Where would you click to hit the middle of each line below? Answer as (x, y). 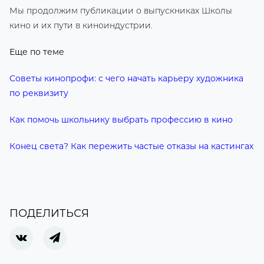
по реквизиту (39, 93)
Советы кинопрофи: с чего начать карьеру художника (126, 79)
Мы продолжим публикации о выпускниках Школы (121, 11)
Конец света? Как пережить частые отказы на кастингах (131, 146)
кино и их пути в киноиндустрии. (81, 26)
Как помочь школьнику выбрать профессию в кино (121, 120)
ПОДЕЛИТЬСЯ (49, 214)
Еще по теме (37, 52)
